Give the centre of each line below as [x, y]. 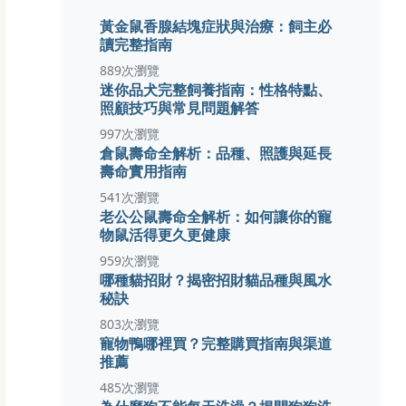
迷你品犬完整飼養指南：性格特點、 [216, 89]
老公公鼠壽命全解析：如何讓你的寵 [216, 216]
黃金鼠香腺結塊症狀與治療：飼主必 [216, 26]
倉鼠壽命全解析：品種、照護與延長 [216, 153]
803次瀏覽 [130, 324]
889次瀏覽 [130, 70]
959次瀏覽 [130, 261]
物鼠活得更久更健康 [165, 234]
